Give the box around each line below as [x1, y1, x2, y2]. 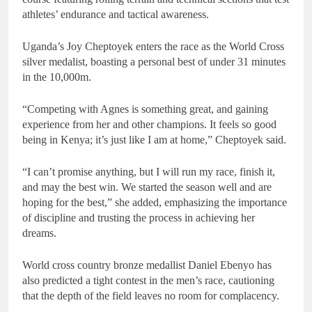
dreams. [22, 227, 56, 240]
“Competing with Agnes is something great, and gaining [22, 103, 268, 116]
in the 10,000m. [22, 71, 91, 84]
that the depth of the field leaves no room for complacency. [22, 290, 279, 302]
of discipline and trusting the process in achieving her [22, 212, 255, 224]
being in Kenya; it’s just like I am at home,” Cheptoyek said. [22, 134, 286, 146]
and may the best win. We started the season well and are [22, 181, 272, 194]
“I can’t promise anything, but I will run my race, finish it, [22, 166, 275, 178]
